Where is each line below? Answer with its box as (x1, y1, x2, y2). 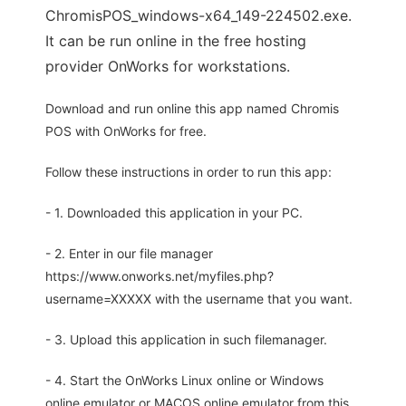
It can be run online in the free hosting (45, 32, 306, 50)
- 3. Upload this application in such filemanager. (45, 332, 327, 347)
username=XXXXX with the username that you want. (45, 291, 353, 306)
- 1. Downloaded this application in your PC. (45, 205, 303, 220)
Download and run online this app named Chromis (45, 101, 339, 116)
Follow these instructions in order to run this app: (45, 164, 332, 179)
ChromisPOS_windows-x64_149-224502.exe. (45, 6, 352, 24)
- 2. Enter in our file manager (45, 246, 213, 261)
